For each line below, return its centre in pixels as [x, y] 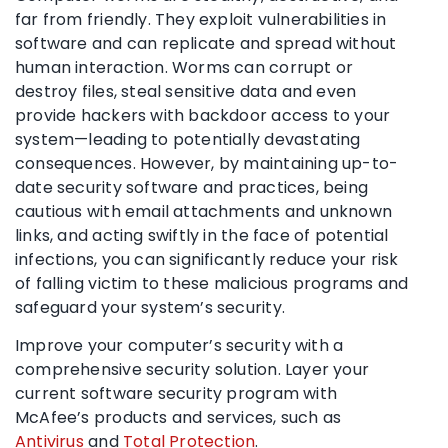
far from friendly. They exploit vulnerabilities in [201, 19]
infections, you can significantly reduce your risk [207, 259]
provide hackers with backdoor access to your [203, 115]
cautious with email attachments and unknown [204, 211]
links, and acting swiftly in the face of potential [202, 235]
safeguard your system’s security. [150, 307]
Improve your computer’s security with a [179, 345]
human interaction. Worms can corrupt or [184, 67]
